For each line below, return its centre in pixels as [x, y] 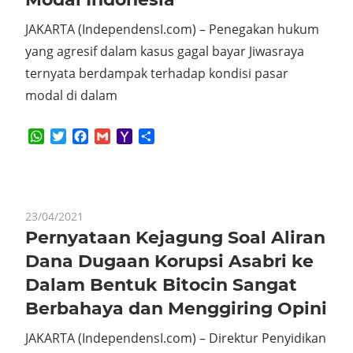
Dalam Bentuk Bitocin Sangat [161, 285]
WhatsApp [75, 136]
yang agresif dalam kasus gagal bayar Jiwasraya [165, 51]
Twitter [87, 136]
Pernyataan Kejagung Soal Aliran [175, 238]
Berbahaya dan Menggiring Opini [176, 308]
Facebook [117, 136]
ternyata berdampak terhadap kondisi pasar [157, 73]
